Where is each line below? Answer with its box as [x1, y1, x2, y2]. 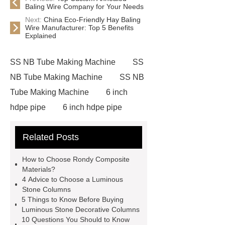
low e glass [44, 178, 84, 187]
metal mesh [103, 148, 144, 157]
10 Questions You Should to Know [21, 215, 130, 223]
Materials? [22, 165, 56, 173]
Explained [25, 32, 56, 40]
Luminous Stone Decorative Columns [21, 205, 140, 213]
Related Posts [23, 132, 79, 142]
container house [10, 208, 67, 217]
